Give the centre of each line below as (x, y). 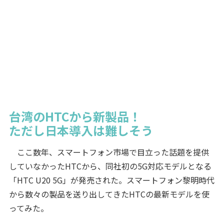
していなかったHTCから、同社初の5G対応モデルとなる (110, 166)
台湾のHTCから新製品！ (75, 116)
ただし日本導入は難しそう (81, 130)
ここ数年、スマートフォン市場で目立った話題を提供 (109, 152)
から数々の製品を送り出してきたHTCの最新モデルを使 (109, 194)
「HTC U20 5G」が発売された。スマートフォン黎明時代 (111, 180)
